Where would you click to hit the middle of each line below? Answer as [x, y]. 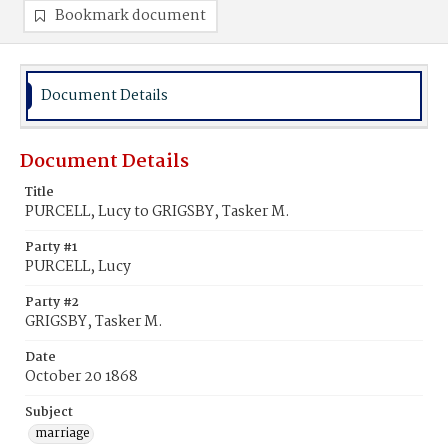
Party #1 [51, 247]
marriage [62, 433]
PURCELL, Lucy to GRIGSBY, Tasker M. [157, 212]
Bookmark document [130, 16]
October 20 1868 [81, 377]
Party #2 [52, 302]
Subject [49, 412]
